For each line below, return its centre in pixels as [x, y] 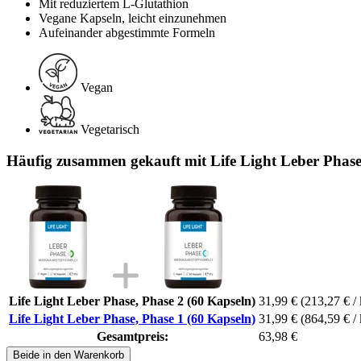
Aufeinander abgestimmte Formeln [127, 33]
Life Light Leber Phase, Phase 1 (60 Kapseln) [132, 318]
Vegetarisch [110, 130]
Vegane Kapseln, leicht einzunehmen [133, 19]
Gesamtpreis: [132, 336]
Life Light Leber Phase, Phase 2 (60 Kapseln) [132, 301]
